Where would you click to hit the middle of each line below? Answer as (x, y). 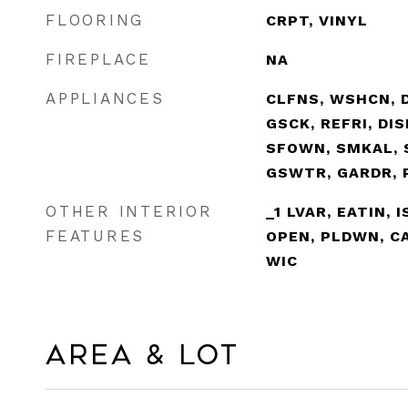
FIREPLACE (98, 59)
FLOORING (95, 20)
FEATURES (95, 236)
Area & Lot (143, 355)
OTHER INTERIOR (129, 211)
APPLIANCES (105, 98)
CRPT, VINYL (316, 20)
